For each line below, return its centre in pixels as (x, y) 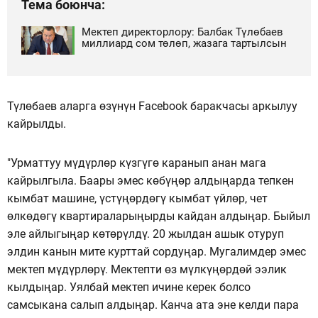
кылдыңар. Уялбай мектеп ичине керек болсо (129, 287)
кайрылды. (37, 124)
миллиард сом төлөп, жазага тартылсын (184, 43)
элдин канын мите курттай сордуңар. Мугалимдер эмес (157, 251)
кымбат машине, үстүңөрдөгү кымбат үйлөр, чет (137, 198)
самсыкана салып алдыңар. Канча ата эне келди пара (153, 305)
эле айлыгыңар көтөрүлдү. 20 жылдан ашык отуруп (146, 234)
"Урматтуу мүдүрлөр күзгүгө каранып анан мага (137, 163)
